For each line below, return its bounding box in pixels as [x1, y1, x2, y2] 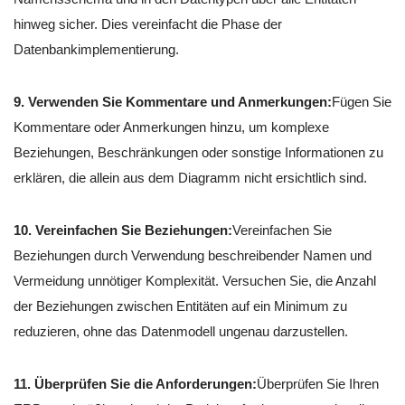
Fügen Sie [332, 93, 391, 109]
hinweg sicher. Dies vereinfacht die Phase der [14, 15, 282, 32]
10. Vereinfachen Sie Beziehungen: [14, 221, 232, 238]
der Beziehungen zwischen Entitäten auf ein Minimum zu [14, 297, 347, 314]
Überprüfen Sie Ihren [257, 375, 379, 391]
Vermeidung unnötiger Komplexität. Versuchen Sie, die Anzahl [14, 272, 376, 288]
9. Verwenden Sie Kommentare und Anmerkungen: [14, 93, 332, 109]
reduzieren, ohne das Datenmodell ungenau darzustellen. [14, 323, 348, 339]
